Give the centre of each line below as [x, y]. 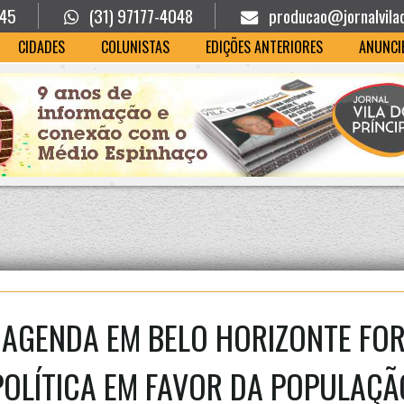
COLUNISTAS [135, 47]
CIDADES [41, 47]
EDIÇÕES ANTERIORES [264, 47]
